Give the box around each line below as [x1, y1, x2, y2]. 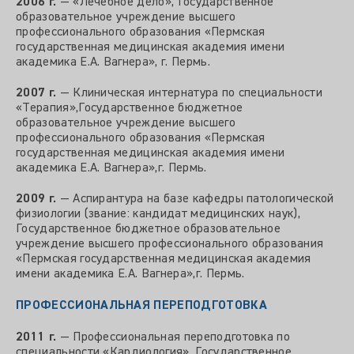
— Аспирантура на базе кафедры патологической [56, 192, 334, 205]
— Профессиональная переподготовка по [56, 331, 291, 345]
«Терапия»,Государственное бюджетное [16, 101, 243, 115]
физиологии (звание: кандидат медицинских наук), [16, 207, 301, 220]
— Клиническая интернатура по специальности [56, 86, 323, 100]
